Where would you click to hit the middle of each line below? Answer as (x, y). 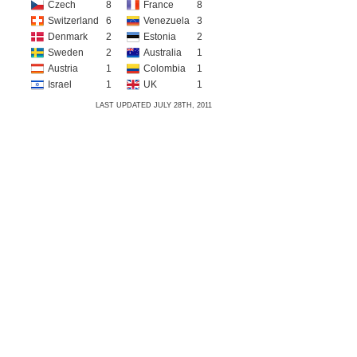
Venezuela (167, 21)
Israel (60, 84)
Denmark (68, 37)
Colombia (165, 69)
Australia (163, 53)
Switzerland (73, 21)
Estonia (160, 37)
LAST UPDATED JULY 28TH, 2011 (154, 105)
